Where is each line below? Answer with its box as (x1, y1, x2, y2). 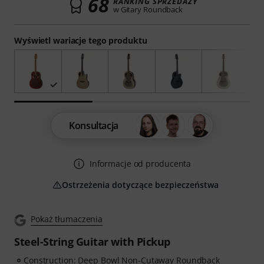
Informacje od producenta (89, 158, 192, 170)
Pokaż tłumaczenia (31, 213, 103, 225)
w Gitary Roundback (113, 4, 184, 15)
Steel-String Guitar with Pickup (14, 235, 170, 249)
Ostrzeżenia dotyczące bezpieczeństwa (62, 179, 219, 191)
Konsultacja (69, 119, 118, 133)
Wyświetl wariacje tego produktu (14, 35, 147, 46)
